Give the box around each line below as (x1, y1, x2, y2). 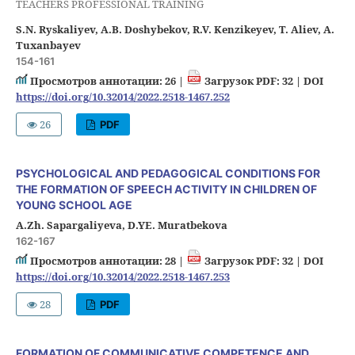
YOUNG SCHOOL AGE (15, 197, 132, 212)
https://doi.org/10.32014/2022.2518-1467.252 (15, 89, 230, 104)
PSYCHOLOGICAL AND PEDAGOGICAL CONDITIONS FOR (15, 166, 320, 180)
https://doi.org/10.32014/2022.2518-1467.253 (15, 269, 230, 284)
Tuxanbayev (15, 37, 81, 52)
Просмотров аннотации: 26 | (27, 73, 186, 88)
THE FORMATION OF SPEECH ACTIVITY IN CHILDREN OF (15, 181, 317, 196)
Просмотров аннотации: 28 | (27, 253, 186, 268)
